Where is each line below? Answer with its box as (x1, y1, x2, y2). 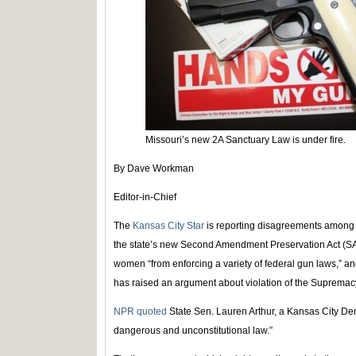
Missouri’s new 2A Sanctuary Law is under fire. (145, 134, 346, 146)
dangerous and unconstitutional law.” (114, 325, 273, 337)
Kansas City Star (133, 220, 204, 232)
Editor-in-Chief (114, 192, 176, 203)
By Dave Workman (114, 163, 194, 175)
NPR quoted (114, 306, 167, 318)
